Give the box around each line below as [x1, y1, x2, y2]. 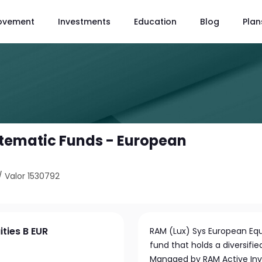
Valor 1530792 [5, 170, 60, 182]
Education [134, 15, 177, 27]
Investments [58, 15, 111, 27]
